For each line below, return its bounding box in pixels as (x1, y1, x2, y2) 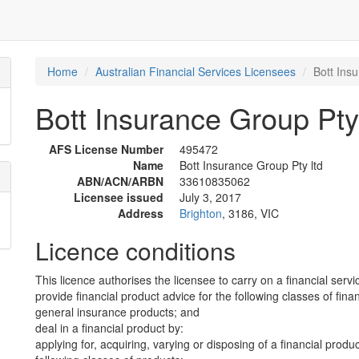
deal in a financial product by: (35, 320, 184, 336)
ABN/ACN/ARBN (77, 173, 163, 189)
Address (118, 205, 163, 221)
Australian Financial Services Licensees (95, 63, 296, 79)
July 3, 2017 (179, 189, 241, 205)
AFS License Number (49, 141, 163, 157)
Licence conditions (35, 233, 236, 268)
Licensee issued (74, 189, 163, 205)
